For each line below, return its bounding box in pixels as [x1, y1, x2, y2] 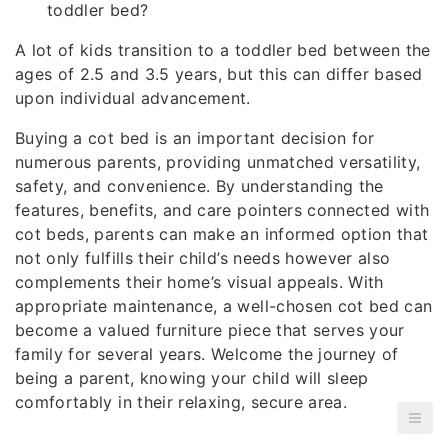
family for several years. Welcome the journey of [15, 344, 399, 364]
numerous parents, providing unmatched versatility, [15, 152, 421, 172]
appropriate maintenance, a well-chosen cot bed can [15, 296, 433, 316]
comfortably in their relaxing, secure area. [15, 392, 348, 412]
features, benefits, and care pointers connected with [15, 200, 430, 220]
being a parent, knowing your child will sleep [15, 368, 369, 388]
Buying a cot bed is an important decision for [15, 128, 375, 148]
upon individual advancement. [15, 88, 251, 108]
